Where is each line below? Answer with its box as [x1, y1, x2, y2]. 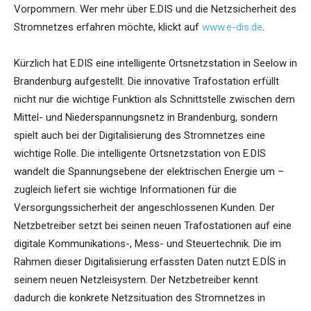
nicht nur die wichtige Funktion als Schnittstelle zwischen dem [14, 93, 295, 106]
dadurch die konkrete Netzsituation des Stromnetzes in [14, 292, 265, 305]
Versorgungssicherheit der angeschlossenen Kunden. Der [14, 201, 275, 215]
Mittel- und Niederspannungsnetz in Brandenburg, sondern [14, 111, 278, 124]
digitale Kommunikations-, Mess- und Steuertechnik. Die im [14, 237, 281, 251]
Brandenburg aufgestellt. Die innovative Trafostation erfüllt [14, 75, 279, 88]
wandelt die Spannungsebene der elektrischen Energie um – [14, 165, 284, 178]
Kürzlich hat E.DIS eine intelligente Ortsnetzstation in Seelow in [14, 57, 297, 70]
